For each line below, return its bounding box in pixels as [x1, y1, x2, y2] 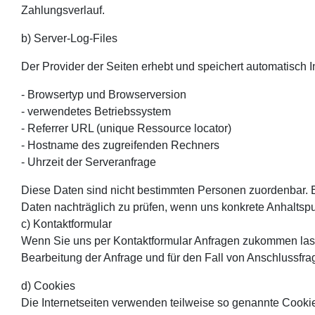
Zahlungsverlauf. [21, 4, 105, 16]
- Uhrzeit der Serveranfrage [21, 155, 156, 168]
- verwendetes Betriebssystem [21, 105, 171, 117]
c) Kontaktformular [21, 217, 112, 230]
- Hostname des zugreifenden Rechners [21, 139, 219, 151]
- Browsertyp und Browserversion [21, 88, 186, 101]
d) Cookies [21, 279, 75, 292]
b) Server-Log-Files [21, 32, 117, 44]
